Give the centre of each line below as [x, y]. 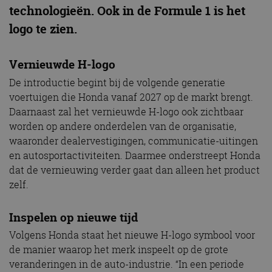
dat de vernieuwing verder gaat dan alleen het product [134, 170]
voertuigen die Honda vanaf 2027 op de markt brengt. [131, 97]
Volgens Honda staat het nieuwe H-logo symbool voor [132, 235]
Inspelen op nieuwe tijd [73, 217]
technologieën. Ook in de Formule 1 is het [127, 11]
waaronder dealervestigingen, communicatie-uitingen [134, 141]
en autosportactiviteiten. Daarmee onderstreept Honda [135, 155]
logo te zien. [43, 29]
